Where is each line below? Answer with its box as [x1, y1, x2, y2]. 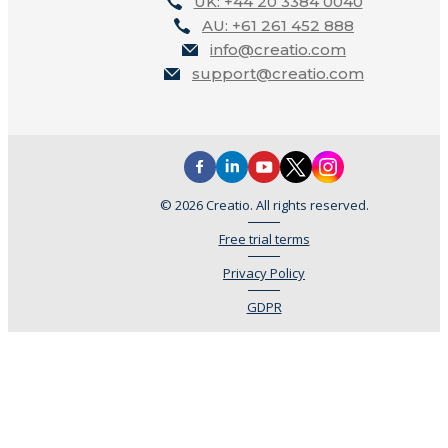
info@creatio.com [210, 39, 346, 59]
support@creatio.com [192, 63, 364, 83]
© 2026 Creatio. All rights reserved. [159, 195, 369, 214]
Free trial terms [218, 229, 310, 248]
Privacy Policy [223, 263, 305, 282]
